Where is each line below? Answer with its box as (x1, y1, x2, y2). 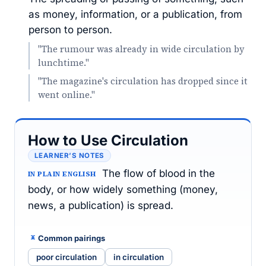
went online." (38, 88, 95, 101)
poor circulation (36, 252, 97, 262)
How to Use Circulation (28, 132, 188, 149)
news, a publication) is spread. (28, 199, 173, 211)
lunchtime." (38, 56, 89, 69)
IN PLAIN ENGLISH (28, 169, 96, 179)
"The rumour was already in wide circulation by (38, 43, 245, 55)
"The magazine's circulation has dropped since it (38, 75, 248, 87)
